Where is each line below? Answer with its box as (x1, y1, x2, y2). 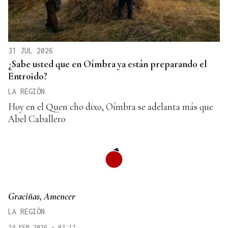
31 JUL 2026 (8, 46, 53, 55)
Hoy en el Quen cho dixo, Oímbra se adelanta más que (8, 100, 213, 112)
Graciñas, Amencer (8, 190, 75, 202)
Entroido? (8, 70, 47, 82)
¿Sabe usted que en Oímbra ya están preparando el (8, 58, 207, 70)
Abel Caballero (8, 112, 66, 125)
